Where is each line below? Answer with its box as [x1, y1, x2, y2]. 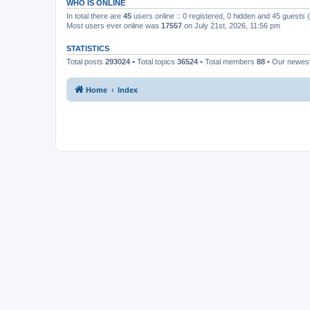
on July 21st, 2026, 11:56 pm [182, 21, 280, 30]
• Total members [198, 57, 257, 66]
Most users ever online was [66, 21, 161, 30]
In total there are [66, 11, 123, 20]
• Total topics [130, 57, 177, 66]
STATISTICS [66, 44, 109, 53]
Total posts [66, 57, 105, 66]
